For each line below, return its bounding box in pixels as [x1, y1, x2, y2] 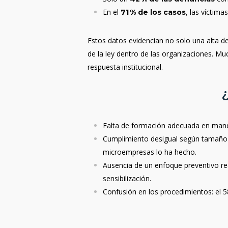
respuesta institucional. [88, 62, 163, 72]
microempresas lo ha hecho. [103, 147, 197, 157]
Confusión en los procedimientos [103, 187, 212, 196]
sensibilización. [103, 174, 152, 183]
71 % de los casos [121, 8, 186, 17]
